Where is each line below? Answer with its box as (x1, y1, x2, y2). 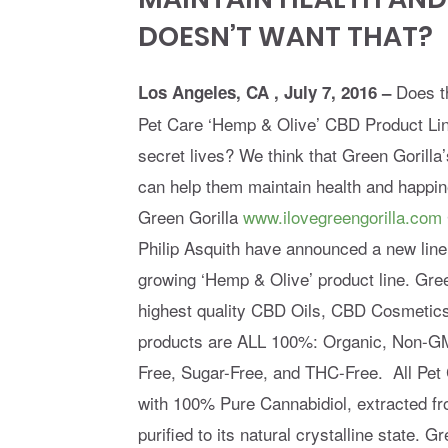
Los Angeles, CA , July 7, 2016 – (138, 80, 396, 104)
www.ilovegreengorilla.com (243, 204, 442, 229)
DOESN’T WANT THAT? (138, 18, 433, 55)
